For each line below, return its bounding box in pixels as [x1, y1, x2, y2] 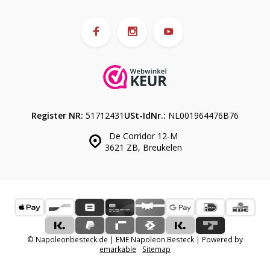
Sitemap [142, 243, 171, 254]
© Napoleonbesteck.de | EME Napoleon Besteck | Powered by [27, 234, 243, 244]
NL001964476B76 [166, 109, 239, 121]
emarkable [99, 243, 136, 254]
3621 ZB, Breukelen [104, 141, 182, 153]
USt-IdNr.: [124, 109, 166, 121]
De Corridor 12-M [108, 130, 178, 142]
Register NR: [31, 109, 83, 121]
